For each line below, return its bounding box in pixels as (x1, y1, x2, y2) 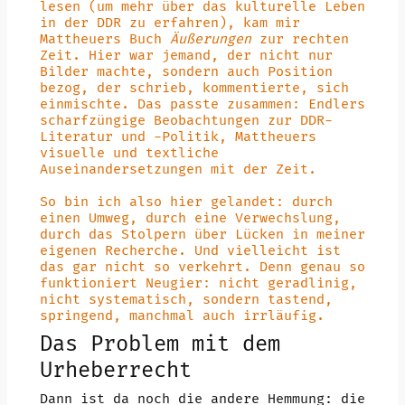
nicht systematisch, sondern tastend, (39, 290, 333, 308)
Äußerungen (169, 30, 251, 48)
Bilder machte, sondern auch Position (39, 62, 333, 80)
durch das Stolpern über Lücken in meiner (39, 225, 365, 243)
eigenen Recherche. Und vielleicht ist (39, 241, 341, 259)
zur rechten (250, 30, 349, 48)
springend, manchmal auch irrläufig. (39, 306, 325, 325)
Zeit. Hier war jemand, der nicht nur (39, 46, 333, 64)
